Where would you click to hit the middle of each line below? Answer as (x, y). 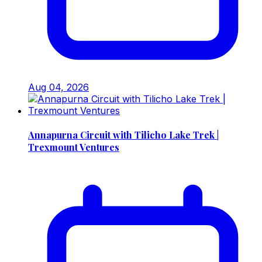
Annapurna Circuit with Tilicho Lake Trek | (123, 135)
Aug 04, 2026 (58, 87)
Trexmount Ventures (74, 147)
